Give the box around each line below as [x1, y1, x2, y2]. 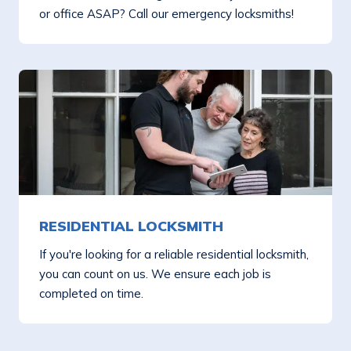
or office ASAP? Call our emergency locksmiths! [39, 6, 294, 21]
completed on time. [39, 286, 143, 301]
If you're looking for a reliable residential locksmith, [39, 247, 309, 262]
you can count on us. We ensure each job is [39, 266, 271, 281]
